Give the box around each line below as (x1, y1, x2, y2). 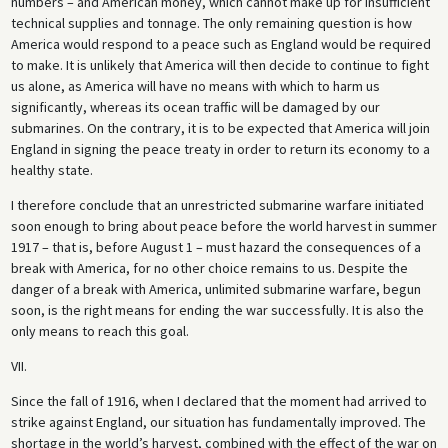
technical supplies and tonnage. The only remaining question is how (10, 14, 412, 33)
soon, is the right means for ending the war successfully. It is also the (10, 301, 424, 320)
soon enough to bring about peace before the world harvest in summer (10, 217, 437, 236)
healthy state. (10, 161, 93, 180)
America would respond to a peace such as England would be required (10, 35, 431, 54)
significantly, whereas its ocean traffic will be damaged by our (10, 98, 380, 117)
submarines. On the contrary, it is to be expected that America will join (10, 119, 430, 138)
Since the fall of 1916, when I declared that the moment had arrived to (10, 392, 427, 411)
